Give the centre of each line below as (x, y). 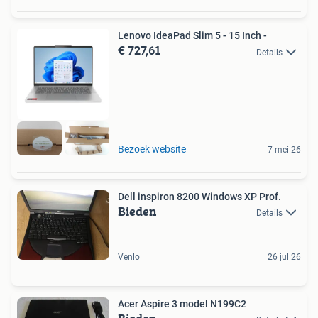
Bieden (137, 211)
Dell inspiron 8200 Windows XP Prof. (199, 196)
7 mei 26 (284, 149)
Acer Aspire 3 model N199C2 (182, 303)
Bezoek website (152, 149)
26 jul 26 (284, 257)
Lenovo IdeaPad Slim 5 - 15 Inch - (192, 36)
